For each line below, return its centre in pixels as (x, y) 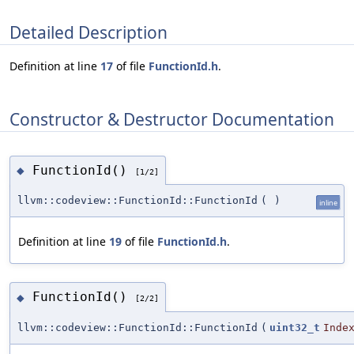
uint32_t (295, 327)
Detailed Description (88, 32)
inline (328, 203)
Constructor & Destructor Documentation (172, 119)
